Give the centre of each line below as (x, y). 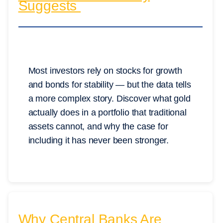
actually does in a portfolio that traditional (107, 113)
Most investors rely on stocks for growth (105, 71)
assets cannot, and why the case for (98, 127)
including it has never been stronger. (99, 141)
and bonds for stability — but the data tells (110, 85)
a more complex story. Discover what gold (109, 99)
